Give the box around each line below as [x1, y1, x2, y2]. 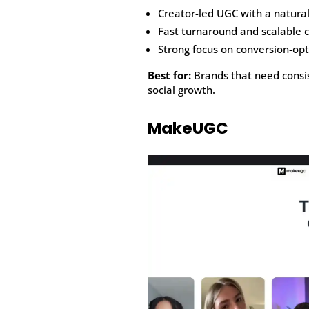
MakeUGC [148, 117, 229, 140]
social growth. [148, 82, 216, 97]
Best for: [148, 68, 192, 82]
